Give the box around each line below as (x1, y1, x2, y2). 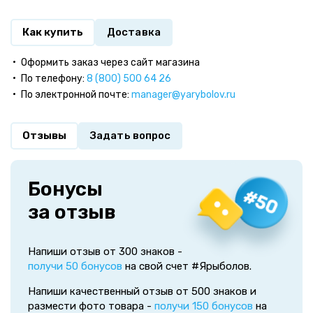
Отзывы (22, 129, 66, 142)
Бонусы (28, 177, 103, 201)
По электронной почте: (21, 89, 131, 101)
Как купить (22, 26, 83, 38)
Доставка (107, 26, 161, 38)
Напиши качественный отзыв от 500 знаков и (28, 285, 256, 298)
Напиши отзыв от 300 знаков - (28, 245, 182, 258)
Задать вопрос (90, 129, 171, 142)
